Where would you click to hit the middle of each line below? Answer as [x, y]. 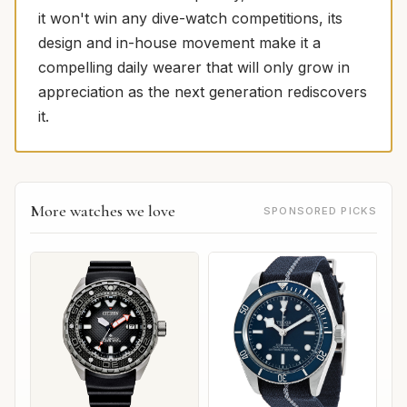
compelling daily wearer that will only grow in [194, 67]
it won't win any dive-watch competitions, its [190, 18]
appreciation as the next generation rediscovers [203, 91]
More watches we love [103, 210]
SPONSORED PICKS [320, 210]
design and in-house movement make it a [179, 42]
